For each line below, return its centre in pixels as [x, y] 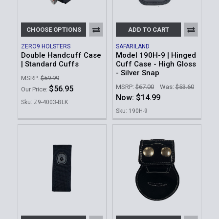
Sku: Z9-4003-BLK [44, 102]
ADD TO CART [148, 30]
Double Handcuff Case [61, 55]
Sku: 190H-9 [132, 111]
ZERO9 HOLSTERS [46, 47]
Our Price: [35, 89]
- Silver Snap [138, 73]
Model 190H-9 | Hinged [156, 55]
